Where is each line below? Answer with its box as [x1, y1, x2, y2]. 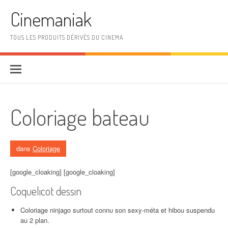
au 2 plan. [20, 215, 49, 225]
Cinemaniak [10, 7, 92, 31]
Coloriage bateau [10, 103, 150, 131]
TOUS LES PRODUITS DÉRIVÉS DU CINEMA [10, 34, 123, 41]
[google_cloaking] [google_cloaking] [10, 167, 115, 177]
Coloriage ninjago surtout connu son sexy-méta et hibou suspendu [20, 205, 215, 215]
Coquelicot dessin [10, 184, 81, 198]
